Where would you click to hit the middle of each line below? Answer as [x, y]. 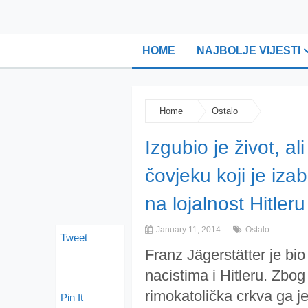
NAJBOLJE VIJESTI [249, 51]
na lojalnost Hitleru [225, 204]
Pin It [72, 297]
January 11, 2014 [187, 230]
